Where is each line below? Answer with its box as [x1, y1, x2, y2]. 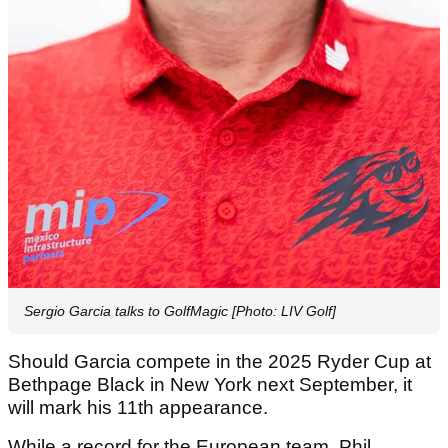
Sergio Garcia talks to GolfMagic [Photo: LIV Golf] [24, 302, 336, 319]
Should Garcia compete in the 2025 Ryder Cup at [8, 350, 431, 372]
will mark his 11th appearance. [8, 396, 273, 418]
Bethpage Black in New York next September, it [8, 373, 412, 395]
